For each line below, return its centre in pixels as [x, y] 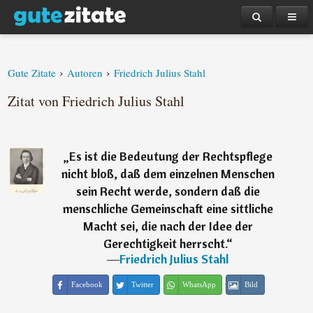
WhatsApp [199, 284]
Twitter [142, 284]
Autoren [85, 73]
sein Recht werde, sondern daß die [168, 191]
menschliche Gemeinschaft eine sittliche [168, 209]
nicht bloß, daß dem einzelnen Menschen [168, 174]
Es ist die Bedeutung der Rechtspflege [170, 156]
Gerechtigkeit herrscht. [165, 243]
